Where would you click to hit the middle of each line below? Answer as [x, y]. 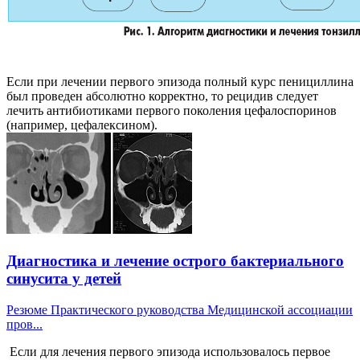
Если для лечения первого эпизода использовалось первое [168, 351]
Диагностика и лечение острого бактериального [175, 261]
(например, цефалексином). [82, 125]
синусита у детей [64, 279]
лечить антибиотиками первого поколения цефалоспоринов [172, 111]
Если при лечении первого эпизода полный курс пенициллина [180, 82]
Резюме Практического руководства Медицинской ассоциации [180, 309]
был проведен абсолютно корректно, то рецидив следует [162, 96]
